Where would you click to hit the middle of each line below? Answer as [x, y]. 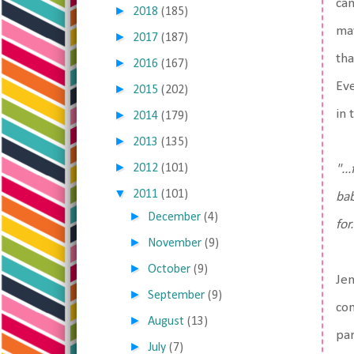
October [169, 269]
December [175, 217]
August [166, 322]
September [177, 296]
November [175, 243]
